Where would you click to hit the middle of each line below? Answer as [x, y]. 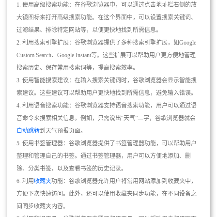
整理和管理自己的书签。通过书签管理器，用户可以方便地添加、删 [104, 156]
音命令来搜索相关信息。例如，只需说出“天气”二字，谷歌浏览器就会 [106, 118]
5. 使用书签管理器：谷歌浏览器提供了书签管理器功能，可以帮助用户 [107, 144]
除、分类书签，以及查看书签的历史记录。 [72, 169]
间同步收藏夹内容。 [43, 207]
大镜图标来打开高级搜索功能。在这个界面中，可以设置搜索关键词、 [107, 18]
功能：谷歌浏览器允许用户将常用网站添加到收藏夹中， [124, 181]
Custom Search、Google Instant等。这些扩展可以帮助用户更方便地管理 [106, 55]
